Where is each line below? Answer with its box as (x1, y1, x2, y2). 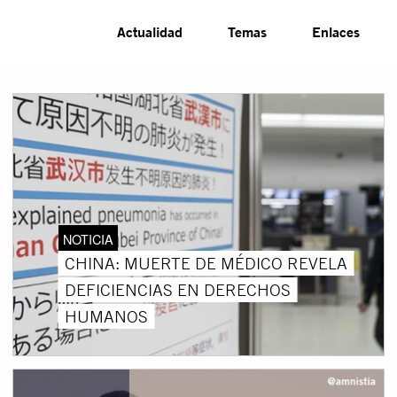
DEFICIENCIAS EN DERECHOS (64, 278, 291, 300)
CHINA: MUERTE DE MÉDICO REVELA (64, 252, 347, 274)
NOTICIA (62, 229, 113, 248)
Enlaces (312, 22, 361, 41)
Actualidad (117, 22, 183, 41)
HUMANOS (64, 305, 148, 327)
